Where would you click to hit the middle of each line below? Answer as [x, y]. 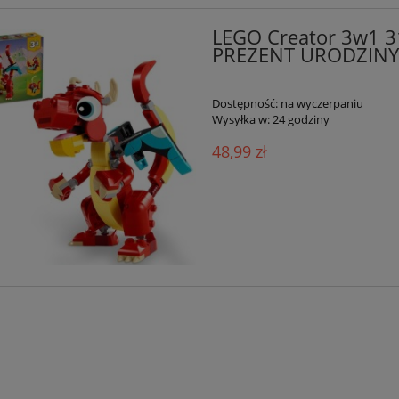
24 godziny [301, 119]
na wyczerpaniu [322, 103]
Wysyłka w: [240, 119]
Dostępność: [244, 103]
